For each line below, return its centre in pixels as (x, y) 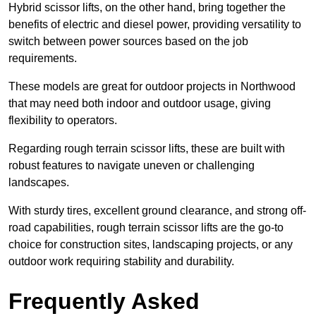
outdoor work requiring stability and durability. (121, 262)
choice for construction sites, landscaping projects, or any (151, 245)
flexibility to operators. (63, 121)
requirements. (43, 59)
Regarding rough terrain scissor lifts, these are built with (147, 149)
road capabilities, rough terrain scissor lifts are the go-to (146, 228)
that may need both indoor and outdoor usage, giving (140, 104)
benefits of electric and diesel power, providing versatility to (155, 25)
